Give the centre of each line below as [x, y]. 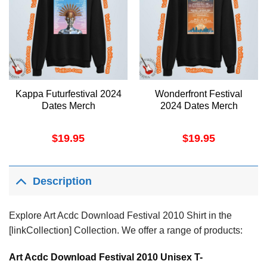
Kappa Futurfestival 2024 [68, 94]
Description [63, 181]
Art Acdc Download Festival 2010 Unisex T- [106, 257]
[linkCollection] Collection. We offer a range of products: [126, 230]
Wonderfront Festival [199, 94]
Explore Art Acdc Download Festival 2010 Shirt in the [120, 215]
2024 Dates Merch [199, 105]
